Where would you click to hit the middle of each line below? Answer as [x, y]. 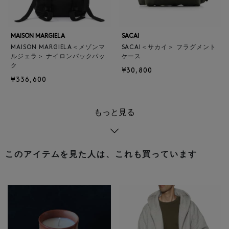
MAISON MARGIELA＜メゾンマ [58, 48]
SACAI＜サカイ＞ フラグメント [169, 48]
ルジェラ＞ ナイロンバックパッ [58, 57]
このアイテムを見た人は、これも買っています [101, 155]
